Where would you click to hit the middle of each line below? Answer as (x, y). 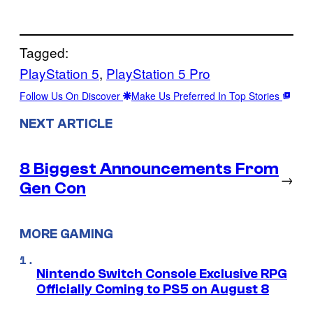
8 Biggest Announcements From (149, 168)
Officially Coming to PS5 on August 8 (153, 289)
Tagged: (44, 52)
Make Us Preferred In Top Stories (207, 96)
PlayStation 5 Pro (158, 73)
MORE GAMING (66, 234)
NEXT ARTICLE (66, 124)
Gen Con (53, 188)
